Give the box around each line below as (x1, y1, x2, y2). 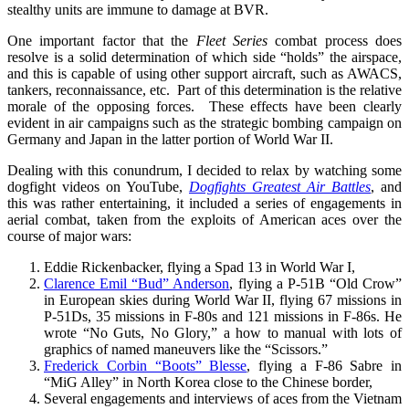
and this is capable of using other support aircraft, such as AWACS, (7, 65, 402, 81)
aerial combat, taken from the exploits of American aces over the (7, 211, 402, 227)
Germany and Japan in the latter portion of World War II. (7, 131, 333, 147)
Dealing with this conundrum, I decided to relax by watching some (7, 162, 402, 178)
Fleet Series (195, 32, 268, 48)
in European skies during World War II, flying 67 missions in (44, 291, 402, 308)
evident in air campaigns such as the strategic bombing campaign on (7, 114, 402, 131)
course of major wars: (7, 227, 131, 244)
